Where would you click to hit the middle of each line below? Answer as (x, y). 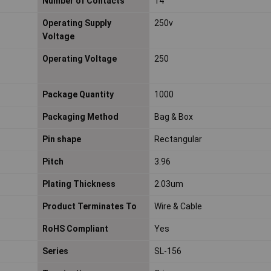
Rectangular (178, 139)
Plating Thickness (79, 184)
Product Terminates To (89, 207)
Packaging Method (80, 117)
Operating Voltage (79, 59)
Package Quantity (78, 95)
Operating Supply (77, 23)
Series (55, 251)
